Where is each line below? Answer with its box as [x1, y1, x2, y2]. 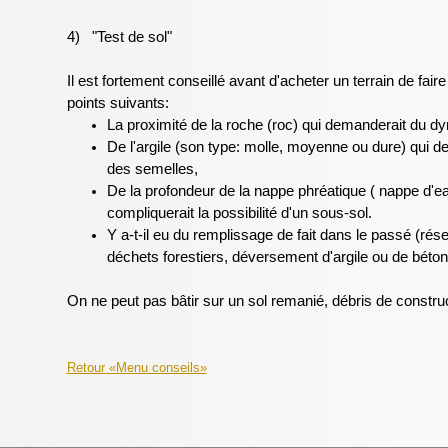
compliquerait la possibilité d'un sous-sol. [106, 205, 372, 221]
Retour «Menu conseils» [66, 360, 207, 375]
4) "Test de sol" [66, 29, 172, 45]
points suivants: [66, 95, 169, 111]
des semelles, [106, 161, 198, 177]
